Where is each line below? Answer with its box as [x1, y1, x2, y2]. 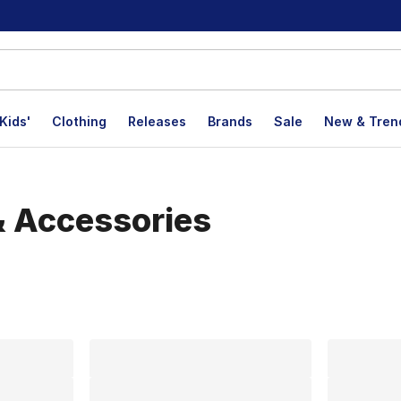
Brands [208, 114, 252, 129]
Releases [128, 114, 186, 129]
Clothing [52, 114, 107, 129]
